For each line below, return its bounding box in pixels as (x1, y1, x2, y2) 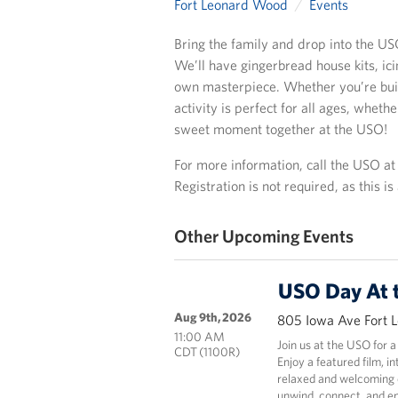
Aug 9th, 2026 (173, 309, 251, 325)
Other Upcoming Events (173, 225, 354, 247)
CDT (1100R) (173, 344, 240, 360)
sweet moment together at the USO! (173, 120, 387, 138)
